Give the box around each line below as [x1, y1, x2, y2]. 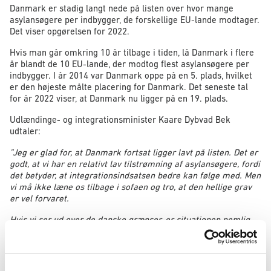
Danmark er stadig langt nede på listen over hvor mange [10, 3, 233, 14]
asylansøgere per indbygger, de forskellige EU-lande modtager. [10, 15, 260, 25]
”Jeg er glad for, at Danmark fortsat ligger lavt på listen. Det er [10, 147, 258, 158]
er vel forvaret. [10, 193, 69, 204]
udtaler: [10, 126, 41, 137]
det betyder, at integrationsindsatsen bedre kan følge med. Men [10, 170, 261, 181]
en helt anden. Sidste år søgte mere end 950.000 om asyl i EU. [10, 226, 256, 237]
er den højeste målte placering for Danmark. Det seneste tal [10, 82, 248, 93]
